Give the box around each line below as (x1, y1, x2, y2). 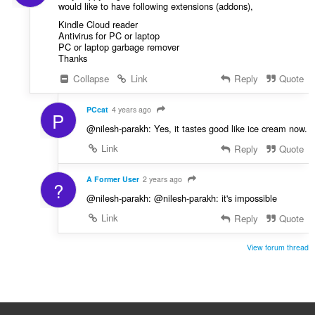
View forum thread (247, 242, 309, 253)
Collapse (70, 71, 110, 85)
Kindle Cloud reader (58, 17, 138, 31)
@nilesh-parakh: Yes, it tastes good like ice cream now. (86, 121, 307, 135)
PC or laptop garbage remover (58, 39, 179, 53)
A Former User (86, 174, 139, 185)
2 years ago (142, 174, 182, 185)
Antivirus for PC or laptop (58, 28, 160, 42)
